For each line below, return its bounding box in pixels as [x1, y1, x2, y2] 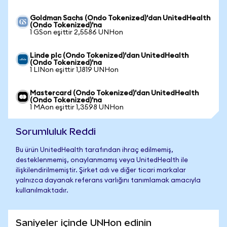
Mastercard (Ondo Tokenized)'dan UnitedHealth [30, 90, 199, 97]
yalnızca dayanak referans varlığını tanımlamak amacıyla [16, 177, 201, 184]
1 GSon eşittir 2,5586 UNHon [30, 29, 123, 36]
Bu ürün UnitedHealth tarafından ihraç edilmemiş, [16, 147, 173, 154]
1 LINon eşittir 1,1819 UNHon [30, 66, 119, 73]
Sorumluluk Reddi [16, 126, 96, 137]
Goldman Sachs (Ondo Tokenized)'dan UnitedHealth [30, 15, 210, 22]
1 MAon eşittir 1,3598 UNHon [30, 104, 124, 111]
